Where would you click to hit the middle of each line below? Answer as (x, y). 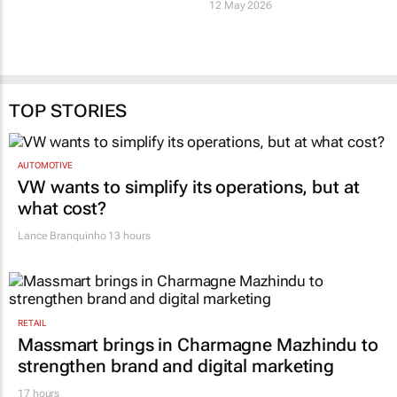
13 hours (128, 236)
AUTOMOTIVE (45, 166)
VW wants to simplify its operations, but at (189, 187)
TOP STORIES (68, 110)
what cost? (62, 209)
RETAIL (32, 323)
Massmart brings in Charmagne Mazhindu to (198, 344)
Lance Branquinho (62, 236)
